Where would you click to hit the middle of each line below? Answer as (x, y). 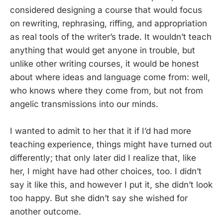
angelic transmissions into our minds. (84, 104)
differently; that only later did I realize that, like (103, 158)
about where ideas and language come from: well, (110, 77)
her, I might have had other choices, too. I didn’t (106, 171)
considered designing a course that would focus (106, 10)
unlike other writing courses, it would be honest (105, 64)
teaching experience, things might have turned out (111, 145)
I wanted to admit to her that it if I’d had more (101, 131)
